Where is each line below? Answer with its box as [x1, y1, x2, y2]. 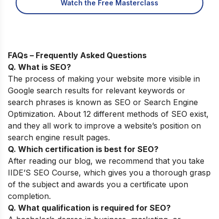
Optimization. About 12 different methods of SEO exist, [8, 109, 209, 119]
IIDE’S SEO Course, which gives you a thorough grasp [8, 168, 211, 178]
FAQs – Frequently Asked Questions [8, 50, 147, 61]
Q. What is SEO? [8, 62, 71, 72]
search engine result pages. [8, 132, 110, 143]
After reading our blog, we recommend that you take [8, 156, 204, 166]
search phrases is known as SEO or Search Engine [8, 97, 198, 108]
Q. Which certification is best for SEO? [8, 144, 158, 154]
